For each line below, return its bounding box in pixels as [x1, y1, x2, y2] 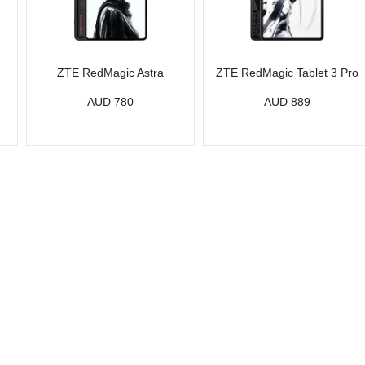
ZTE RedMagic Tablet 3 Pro [216, 66, 359, 79]
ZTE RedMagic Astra [57, 66, 165, 79]
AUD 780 [87, 95, 134, 108]
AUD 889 [264, 95, 311, 108]
